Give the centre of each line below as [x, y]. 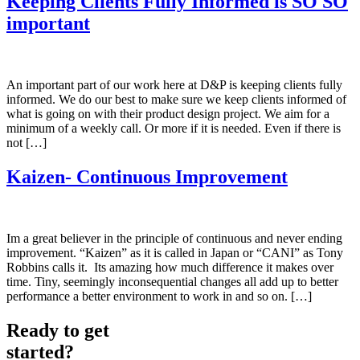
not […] [27, 142]
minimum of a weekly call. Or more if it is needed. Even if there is [174, 128]
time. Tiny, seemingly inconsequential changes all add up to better [172, 281]
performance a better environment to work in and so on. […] [159, 296]
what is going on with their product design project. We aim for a [168, 113]
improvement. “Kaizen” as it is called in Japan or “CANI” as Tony [175, 252]
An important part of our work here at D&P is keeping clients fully [174, 84]
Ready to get [58, 330]
